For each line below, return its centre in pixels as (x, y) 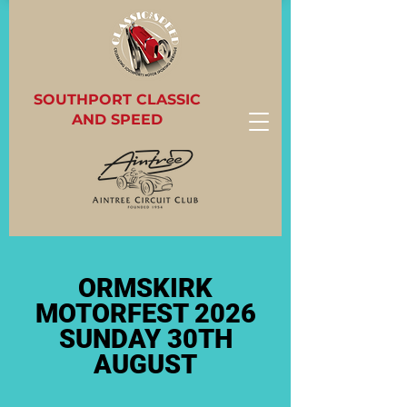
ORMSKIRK (145, 288)
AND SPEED (117, 119)
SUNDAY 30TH (145, 339)
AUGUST (145, 364)
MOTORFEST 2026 (145, 313)
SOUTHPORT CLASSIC (117, 99)
